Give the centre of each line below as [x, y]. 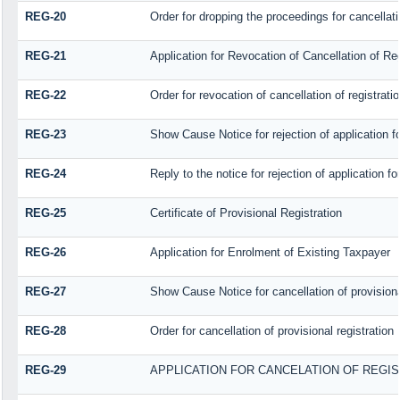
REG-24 [45, 174]
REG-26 [45, 253]
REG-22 [45, 96]
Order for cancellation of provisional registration [271, 331]
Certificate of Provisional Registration [246, 213]
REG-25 [45, 213]
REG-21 [45, 56]
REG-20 [45, 17]
